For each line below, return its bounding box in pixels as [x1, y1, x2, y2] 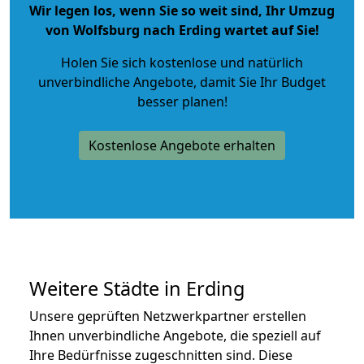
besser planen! [136, 92, 227, 110]
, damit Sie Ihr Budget [193, 72, 326, 91]
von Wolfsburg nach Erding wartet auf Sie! [45, 20, 319, 39]
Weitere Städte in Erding [29, 275, 245, 301]
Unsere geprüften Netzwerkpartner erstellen [29, 306, 306, 325]
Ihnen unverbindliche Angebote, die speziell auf [29, 326, 321, 344]
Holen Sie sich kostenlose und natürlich [61, 53, 303, 71]
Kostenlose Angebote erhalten [89, 136, 275, 154]
